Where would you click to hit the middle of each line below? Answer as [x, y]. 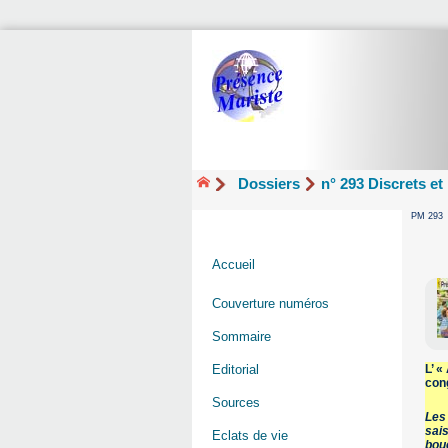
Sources [236, 403]
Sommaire [241, 337]
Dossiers [269, 183]
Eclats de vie [250, 436]
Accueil [233, 265]
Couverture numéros [270, 304]
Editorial [235, 370]
